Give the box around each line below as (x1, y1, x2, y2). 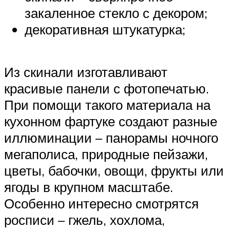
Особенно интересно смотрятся (4, 195, 199, 212)
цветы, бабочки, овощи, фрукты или (4, 162, 224, 179)
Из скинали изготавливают (4, 64, 167, 81)
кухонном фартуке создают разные (4, 113, 217, 130)
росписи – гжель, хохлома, (4, 212, 165, 228)
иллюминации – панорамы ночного (4, 129, 218, 146)
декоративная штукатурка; (25, 21, 185, 37)
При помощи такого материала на (4, 97, 210, 113)
